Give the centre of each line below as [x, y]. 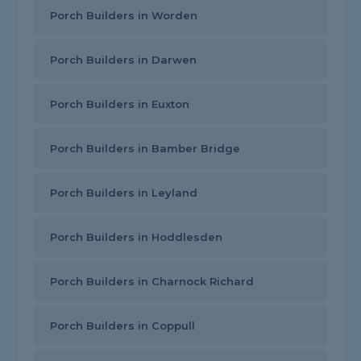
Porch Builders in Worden [124, 16]
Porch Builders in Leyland [124, 193]
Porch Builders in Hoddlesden [137, 237]
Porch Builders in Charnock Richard [152, 282]
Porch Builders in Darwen [124, 60]
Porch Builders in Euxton [120, 104]
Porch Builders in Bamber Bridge [145, 149]
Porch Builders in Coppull [123, 326]
